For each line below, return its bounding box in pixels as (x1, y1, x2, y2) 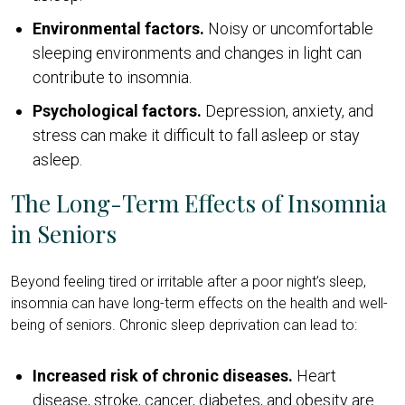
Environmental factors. (33, 18, 204, 38)
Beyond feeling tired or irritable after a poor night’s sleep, (11, 272, 366, 290)
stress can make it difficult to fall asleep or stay (33, 125, 360, 145)
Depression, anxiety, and (202, 100, 373, 120)
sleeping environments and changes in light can (33, 42, 362, 62)
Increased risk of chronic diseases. (33, 365, 293, 385)
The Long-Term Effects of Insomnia (11, 186, 387, 219)
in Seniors (11, 217, 117, 250)
